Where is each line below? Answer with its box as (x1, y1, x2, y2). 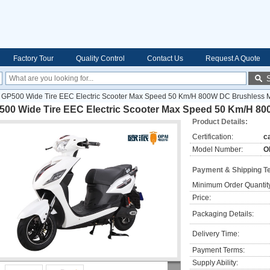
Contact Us (147, 54, 183, 63)
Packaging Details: (192, 210, 254, 218)
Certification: (192, 133, 233, 141)
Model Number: (192, 145, 243, 154)
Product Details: (192, 118, 248, 126)
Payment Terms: (192, 246, 245, 254)
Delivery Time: (192, 230, 239, 238)
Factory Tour (13, 54, 54, 63)
